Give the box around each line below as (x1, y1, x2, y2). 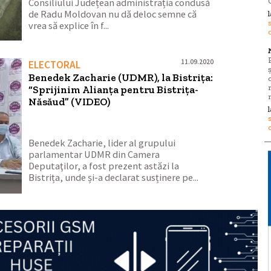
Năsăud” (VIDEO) (28, 95, 111, 108)
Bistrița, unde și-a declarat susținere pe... (28, 171, 199, 184)
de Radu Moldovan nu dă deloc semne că (28, 7, 197, 21)
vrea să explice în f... (28, 19, 109, 32)
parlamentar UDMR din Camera (28, 148, 160, 162)
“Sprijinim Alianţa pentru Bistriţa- (28, 83, 199, 96)
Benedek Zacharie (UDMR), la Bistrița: (28, 71, 214, 83)
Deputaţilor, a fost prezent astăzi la (28, 160, 180, 173)
